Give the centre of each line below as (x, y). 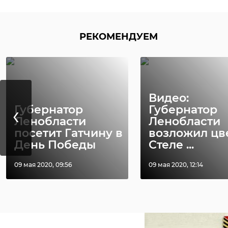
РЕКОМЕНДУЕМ (119, 37)
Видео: (169, 98)
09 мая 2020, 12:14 (176, 165)
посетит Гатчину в (68, 133)
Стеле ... (171, 145)
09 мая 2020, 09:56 (43, 165)
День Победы (55, 145)
